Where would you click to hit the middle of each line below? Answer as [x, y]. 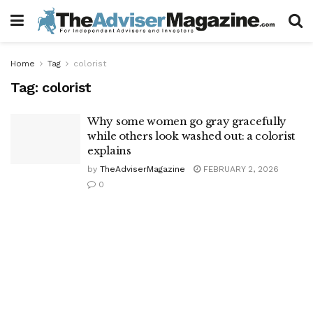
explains [109, 151]
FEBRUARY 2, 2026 [240, 169]
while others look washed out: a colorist [191, 136]
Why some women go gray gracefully [187, 121]
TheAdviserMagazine [143, 169]
